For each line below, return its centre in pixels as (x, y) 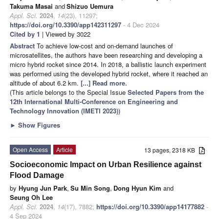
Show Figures (38, 125)
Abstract (23, 46)
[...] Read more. (104, 83)
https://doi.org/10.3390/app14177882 (150, 207)
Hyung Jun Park (43, 188)
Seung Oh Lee (31, 197)
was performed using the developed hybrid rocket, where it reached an (109, 74)
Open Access (30, 150)
